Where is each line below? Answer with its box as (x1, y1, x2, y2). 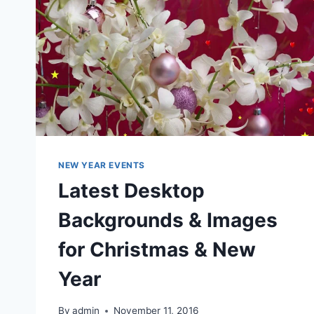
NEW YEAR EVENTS (58, 160, 145, 171)
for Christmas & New (58, 238, 256, 262)
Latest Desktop (58, 179, 205, 203)
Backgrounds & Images (58, 208, 278, 233)
